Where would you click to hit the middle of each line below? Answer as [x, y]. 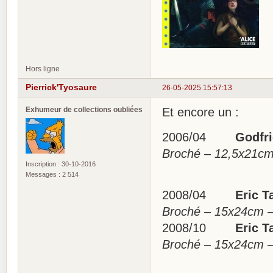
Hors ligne [43, 68]
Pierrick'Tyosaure [61, 87]
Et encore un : [200, 112]
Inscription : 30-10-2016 [61, 164]
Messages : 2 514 [52, 174]
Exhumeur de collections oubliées [84, 109]
